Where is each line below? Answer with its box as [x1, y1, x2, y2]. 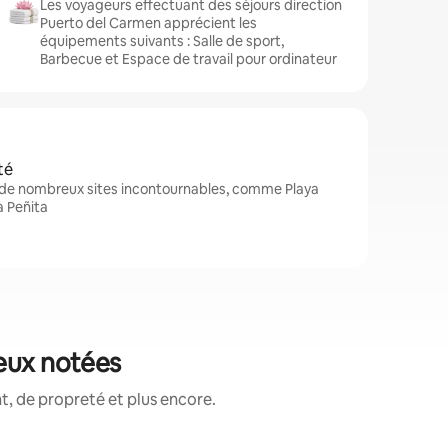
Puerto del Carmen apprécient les [40, 14, 257, 32]
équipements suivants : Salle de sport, [40, 32, 284, 50]
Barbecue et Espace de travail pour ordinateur [40, 50, 337, 68]
